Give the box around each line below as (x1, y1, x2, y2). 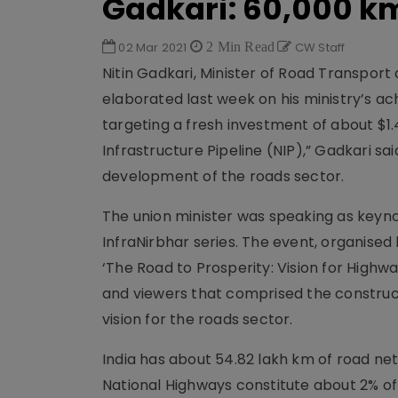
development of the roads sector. (102, 166, 345, 187)
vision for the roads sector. (102, 309, 293, 330)
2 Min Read (203, 39, 275, 53)
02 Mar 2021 (115, 39, 190, 56)
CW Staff (291, 39, 346, 56)
